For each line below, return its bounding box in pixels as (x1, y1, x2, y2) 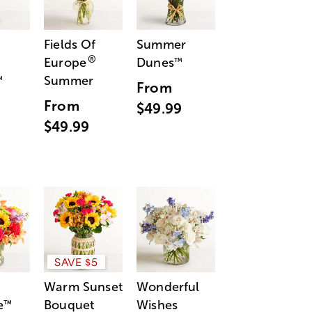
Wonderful (136, 280, 200, 295)
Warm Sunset (44, 280, 123, 295)
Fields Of (44, 38, 96, 52)
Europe (44, 56, 87, 70)
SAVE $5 (54, 256, 98, 269)
